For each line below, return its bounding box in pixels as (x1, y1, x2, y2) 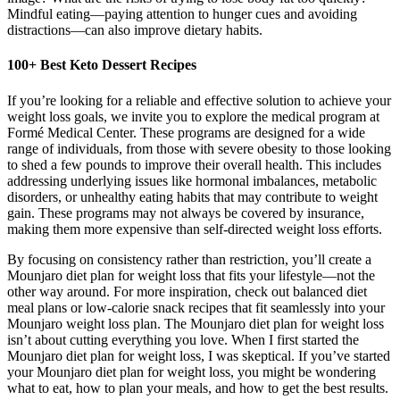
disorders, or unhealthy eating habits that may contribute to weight (7, 188, 378, 204)
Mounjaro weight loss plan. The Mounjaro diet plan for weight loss (7, 315, 384, 331)
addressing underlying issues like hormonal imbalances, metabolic (7, 172, 377, 188)
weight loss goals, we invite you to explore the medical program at (7, 108, 379, 124)
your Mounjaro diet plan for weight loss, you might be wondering (7, 363, 376, 379)
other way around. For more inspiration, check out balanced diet (7, 283, 367, 299)
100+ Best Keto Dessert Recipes (7, 57, 196, 73)
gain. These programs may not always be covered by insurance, (7, 204, 364, 221)
